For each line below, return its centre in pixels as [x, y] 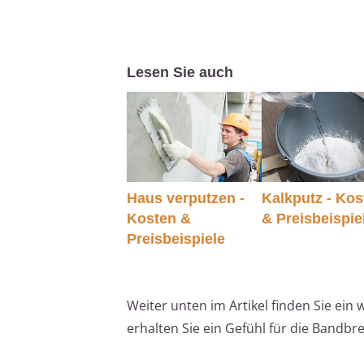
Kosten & [159, 218]
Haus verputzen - [186, 198]
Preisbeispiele [176, 238]
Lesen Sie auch [180, 73]
